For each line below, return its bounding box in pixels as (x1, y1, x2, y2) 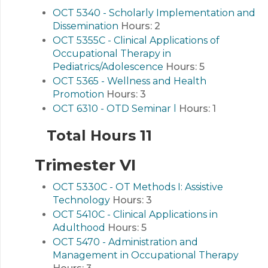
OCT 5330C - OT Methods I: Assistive (53, 181, 223, 193)
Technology (53, 194, 110, 206)
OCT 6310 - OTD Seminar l (53, 103, 176, 114)
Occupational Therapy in (53, 48, 171, 59)
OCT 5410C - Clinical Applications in (53, 209, 218, 220)
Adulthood (53, 222, 105, 233)
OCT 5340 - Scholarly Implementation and (53, 7, 255, 19)
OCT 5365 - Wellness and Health (53, 75, 206, 87)
